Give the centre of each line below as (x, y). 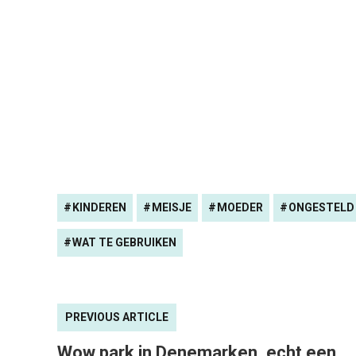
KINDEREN (99, 207)
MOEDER (240, 207)
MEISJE (172, 207)
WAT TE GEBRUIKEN (124, 242)
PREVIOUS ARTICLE (117, 317)
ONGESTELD (321, 207)
